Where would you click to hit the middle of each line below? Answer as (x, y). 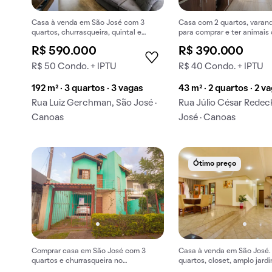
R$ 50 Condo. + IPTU (74, 67)
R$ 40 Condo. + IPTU (221, 67)
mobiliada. (49, 43)
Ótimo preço (215, 164)
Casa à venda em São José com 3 (88, 23)
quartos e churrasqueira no (77, 261)
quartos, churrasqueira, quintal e (87, 33)
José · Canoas (207, 118)
